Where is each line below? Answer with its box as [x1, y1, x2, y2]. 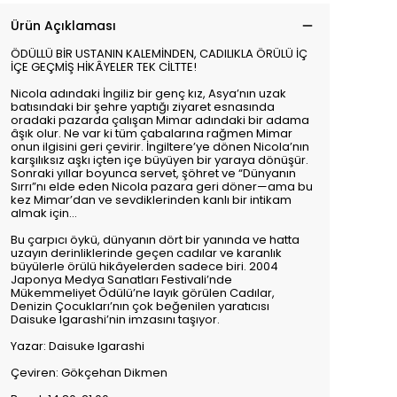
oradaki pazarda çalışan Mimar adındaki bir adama [11, 112, 309, 128]
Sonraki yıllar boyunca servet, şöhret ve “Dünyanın [11, 165, 296, 182]
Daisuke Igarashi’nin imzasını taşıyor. [11, 311, 220, 328]
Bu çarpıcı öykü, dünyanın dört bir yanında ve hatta [11, 231, 300, 248]
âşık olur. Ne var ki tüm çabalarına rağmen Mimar [11, 125, 292, 142]
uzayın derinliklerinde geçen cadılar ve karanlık [11, 245, 282, 261]
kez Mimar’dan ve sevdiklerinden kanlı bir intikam [11, 191, 292, 208]
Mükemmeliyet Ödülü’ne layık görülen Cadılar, [11, 284, 275, 301]
